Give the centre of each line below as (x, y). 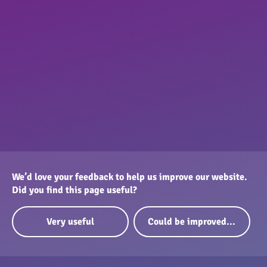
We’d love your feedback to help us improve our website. (130, 177)
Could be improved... (192, 221)
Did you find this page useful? (74, 190)
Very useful (70, 221)
